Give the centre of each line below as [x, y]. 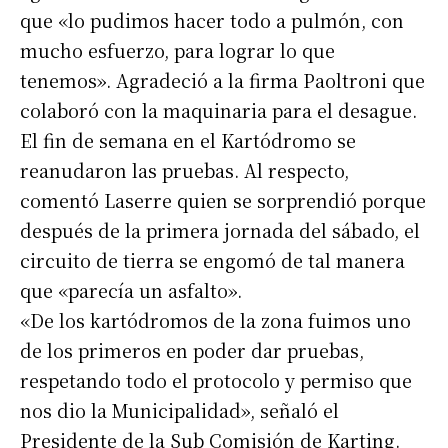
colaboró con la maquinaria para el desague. [218, 110]
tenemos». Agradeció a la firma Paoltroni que [222, 80]
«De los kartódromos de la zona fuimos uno [215, 320]
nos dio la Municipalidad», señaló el [179, 410]
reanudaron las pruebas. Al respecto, [184, 170]
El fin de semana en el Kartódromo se [188, 140]
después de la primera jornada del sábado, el [220, 230]
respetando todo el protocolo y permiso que [216, 380]
